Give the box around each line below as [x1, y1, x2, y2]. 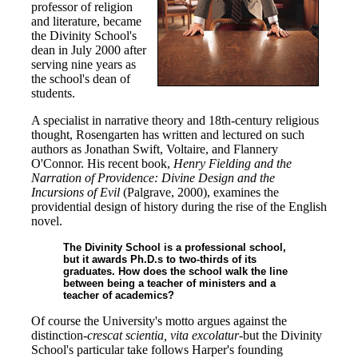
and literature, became [31, 14, 141, 28]
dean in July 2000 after [31, 43, 146, 57]
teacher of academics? [63, 289, 174, 301]
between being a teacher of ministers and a [63, 277, 276, 289]
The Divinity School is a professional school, [63, 241, 286, 253]
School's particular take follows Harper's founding [31, 343, 283, 356]
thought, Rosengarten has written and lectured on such [31, 128, 304, 141]
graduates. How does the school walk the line [63, 265, 288, 277]
